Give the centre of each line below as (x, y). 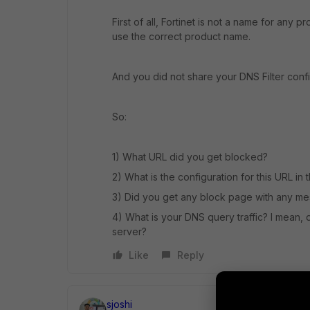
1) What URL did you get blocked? (190, 157)
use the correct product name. (181, 36)
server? (129, 231)
